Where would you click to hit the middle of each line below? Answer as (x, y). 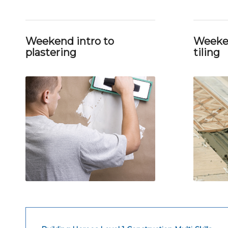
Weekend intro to (70, 41)
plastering (51, 52)
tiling (206, 52)
